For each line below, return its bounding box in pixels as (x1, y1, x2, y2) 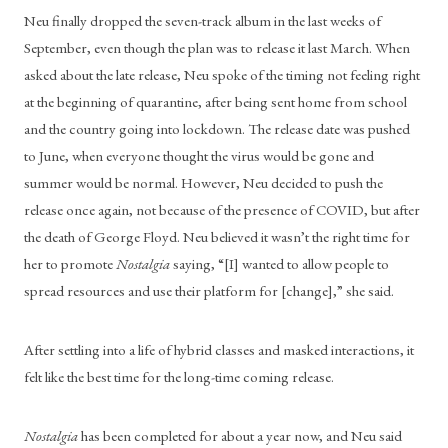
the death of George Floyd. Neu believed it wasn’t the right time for (24, 226, 410, 246)
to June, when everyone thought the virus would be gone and (24, 145, 374, 165)
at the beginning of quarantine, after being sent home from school (24, 91, 407, 111)
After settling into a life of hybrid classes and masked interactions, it (24, 339, 414, 359)
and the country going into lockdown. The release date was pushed (24, 118, 410, 138)
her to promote (24, 253, 116, 273)
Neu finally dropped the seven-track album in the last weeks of (24, 10, 381, 30)
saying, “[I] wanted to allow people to (170, 253, 389, 273)
